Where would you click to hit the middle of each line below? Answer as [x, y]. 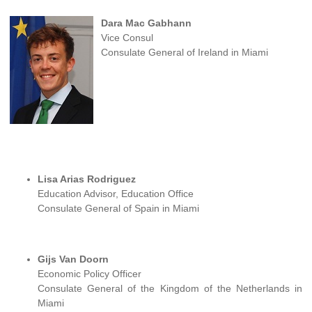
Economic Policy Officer [89, 274]
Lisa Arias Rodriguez [87, 179]
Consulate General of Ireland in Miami [184, 52]
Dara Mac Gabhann [146, 23]
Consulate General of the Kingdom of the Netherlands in [170, 289]
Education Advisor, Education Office [116, 193]
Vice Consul [127, 37]
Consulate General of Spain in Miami [118, 208]
